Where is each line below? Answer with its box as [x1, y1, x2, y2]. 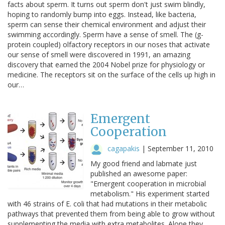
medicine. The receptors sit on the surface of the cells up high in [8, 69, 215, 79]
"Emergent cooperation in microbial [90, 178, 206, 188]
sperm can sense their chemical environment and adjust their [8, 19, 206, 29]
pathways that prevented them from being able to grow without [8, 208, 215, 218]
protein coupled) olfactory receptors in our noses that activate [8, 39, 210, 49]
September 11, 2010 [148, 143, 213, 153]
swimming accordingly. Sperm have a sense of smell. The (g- [8, 29, 203, 39]
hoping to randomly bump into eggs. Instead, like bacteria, [8, 9, 196, 19]
